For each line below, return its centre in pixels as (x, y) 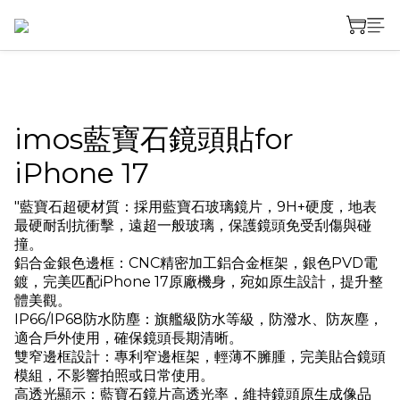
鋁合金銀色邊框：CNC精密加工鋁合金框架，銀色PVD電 (196, 263)
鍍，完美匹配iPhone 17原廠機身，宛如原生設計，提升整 (199, 282)
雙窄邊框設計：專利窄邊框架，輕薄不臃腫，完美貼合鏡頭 (200, 357)
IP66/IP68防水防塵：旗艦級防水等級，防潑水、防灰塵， (199, 319)
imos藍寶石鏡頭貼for (154, 139)
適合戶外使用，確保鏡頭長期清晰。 (129, 338)
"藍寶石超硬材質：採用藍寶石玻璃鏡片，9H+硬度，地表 (196, 207)
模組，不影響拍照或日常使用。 (114, 375)
